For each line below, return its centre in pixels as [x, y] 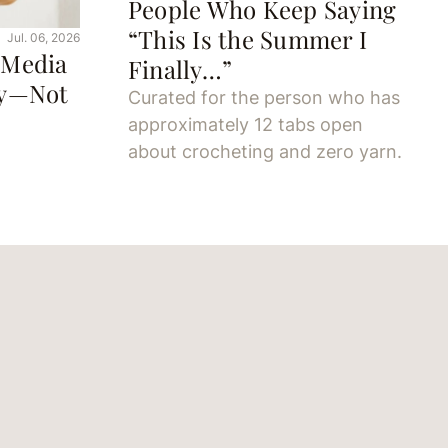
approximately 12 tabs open [245, 125]
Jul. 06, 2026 [43, 38]
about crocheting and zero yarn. [265, 152]
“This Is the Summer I [248, 39]
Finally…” [180, 69]
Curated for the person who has [264, 98]
